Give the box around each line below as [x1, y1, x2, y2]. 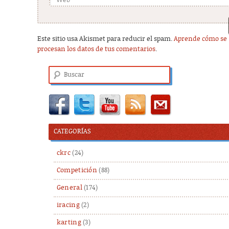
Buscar [48, 67, 68, 75]
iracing [56, 201, 80, 209]
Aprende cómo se [174, 35, 227, 43]
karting [56, 218, 81, 226]
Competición [56, 166, 98, 174]
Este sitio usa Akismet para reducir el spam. [37, 35, 174, 43]
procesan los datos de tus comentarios [37, 45, 156, 54]
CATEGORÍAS [53, 127, 91, 135]
